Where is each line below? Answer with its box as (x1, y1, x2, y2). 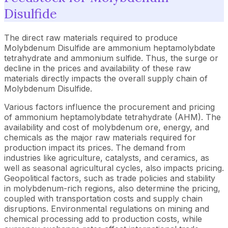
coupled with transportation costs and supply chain (4, 193, 203, 204)
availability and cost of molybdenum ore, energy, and (4, 122, 209, 132)
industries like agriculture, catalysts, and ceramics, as (4, 153, 209, 163)
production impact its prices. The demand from (4, 142, 185, 153)
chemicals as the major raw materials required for (4, 132, 196, 142)
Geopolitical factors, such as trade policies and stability (4, 173, 215, 183)
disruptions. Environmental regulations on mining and (4, 204, 209, 214)
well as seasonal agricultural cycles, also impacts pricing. (4, 163, 224, 173)
